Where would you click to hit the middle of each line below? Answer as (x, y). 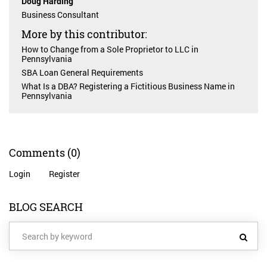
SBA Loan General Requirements (82, 73)
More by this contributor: (84, 35)
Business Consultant (60, 15)
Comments (38, 153)
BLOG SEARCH (46, 207)
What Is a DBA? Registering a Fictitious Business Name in (128, 86)
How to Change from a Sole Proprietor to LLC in (110, 49)
